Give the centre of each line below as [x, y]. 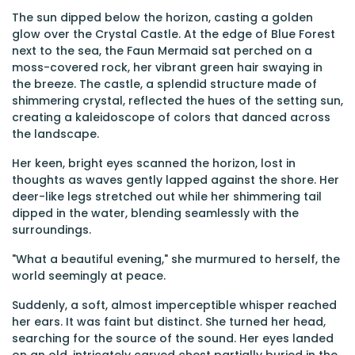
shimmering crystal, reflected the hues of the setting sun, [177, 101]
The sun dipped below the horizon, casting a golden [162, 17]
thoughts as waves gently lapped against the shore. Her [176, 180]
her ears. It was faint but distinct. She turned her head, [169, 322]
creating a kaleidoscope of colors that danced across [171, 117]
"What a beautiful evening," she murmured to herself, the [176, 259]
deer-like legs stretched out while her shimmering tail [167, 197]
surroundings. [52, 230]
